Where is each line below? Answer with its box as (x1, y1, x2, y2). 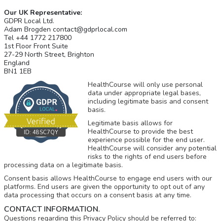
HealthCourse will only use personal (87, 80, 203, 89)
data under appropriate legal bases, (87, 88, 201, 98)
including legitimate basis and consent (87, 97, 208, 106)
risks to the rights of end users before (87, 152, 207, 161)
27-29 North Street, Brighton (3, 50, 94, 59)
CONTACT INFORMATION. (3, 204, 100, 215)
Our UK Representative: (3, 8, 82, 17)
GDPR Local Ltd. (3, 16, 54, 26)
